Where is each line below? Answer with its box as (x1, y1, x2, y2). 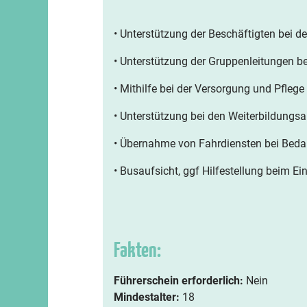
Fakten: (113, 241, 161, 261)
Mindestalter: (113, 291, 180, 304)
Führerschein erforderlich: (113, 274, 243, 287)
